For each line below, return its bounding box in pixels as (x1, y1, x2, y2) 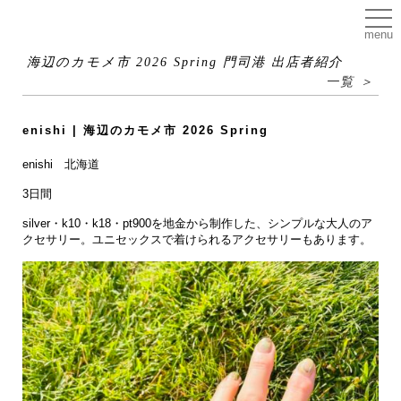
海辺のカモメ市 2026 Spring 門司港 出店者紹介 (27, 55, 343, 69)
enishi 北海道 (22, 158, 99, 171)
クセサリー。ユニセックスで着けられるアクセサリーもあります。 (22, 233, 371, 246)
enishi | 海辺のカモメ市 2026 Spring (22, 124, 269, 137)
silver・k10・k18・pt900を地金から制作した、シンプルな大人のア (22, 217, 372, 230)
